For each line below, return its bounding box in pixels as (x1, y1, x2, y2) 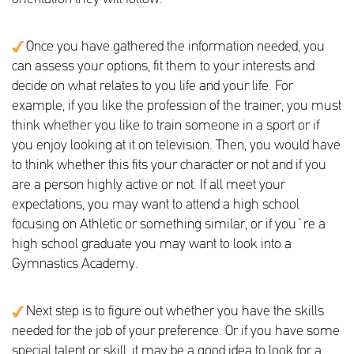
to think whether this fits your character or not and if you (12, 158, 326, 173)
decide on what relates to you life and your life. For (12, 79, 293, 94)
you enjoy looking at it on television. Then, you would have (12, 138, 341, 153)
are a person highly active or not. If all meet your (12, 178, 285, 193)
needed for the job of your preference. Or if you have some (12, 324, 340, 339)
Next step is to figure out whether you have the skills (24, 304, 324, 319)
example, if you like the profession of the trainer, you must (12, 99, 341, 114)
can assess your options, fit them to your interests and (12, 59, 314, 74)
